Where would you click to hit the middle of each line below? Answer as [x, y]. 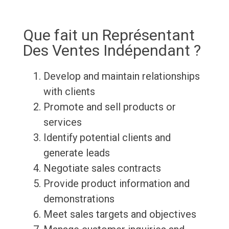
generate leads [76, 153]
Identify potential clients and [107, 138]
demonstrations [79, 199]
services [62, 122]
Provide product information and [116, 184]
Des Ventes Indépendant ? [112, 51]
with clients [69, 92]
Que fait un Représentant [109, 35]
